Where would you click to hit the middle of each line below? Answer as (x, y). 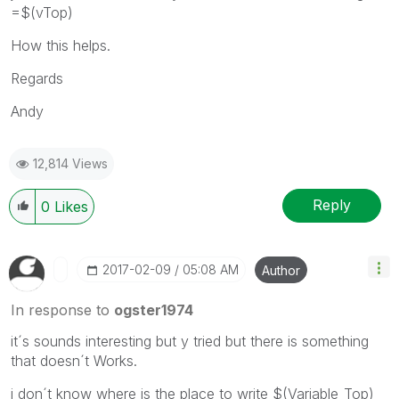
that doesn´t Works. (74, 360)
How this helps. (61, 45)
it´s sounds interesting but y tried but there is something (190, 341)
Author (281, 270)
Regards (37, 78)
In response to (62, 309)
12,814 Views (70, 163)
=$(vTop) (42, 12)
